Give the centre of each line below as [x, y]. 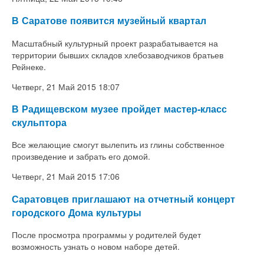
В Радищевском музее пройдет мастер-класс [119, 108]
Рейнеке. [29, 66]
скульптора [39, 122]
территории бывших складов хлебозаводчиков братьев [118, 55]
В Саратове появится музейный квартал [109, 21]
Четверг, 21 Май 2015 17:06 [66, 176]
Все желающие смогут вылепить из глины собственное [118, 145]
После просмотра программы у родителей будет [106, 235]
